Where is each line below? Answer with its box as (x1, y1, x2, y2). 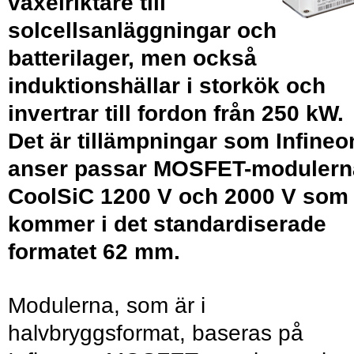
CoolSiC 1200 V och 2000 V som (8, 183, 348, 209)
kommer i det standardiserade (8, 211, 326, 236)
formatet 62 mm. (8, 239, 180, 264)
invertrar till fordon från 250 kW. (8, 100, 344, 126)
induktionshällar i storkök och (8, 73, 326, 98)
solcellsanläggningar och (8, 17, 277, 43)
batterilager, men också (8, 45, 257, 70)
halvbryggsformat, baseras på (8, 321, 303, 346)
